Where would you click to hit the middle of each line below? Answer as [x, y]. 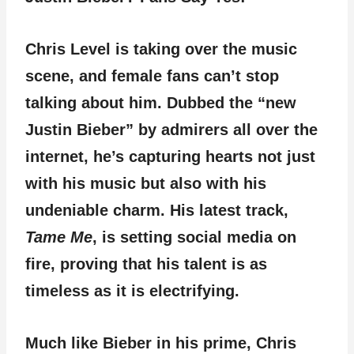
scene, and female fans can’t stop [152, 76]
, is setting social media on [194, 237]
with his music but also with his [146, 183]
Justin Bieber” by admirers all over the [171, 130]
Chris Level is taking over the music [161, 49]
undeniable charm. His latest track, [157, 210]
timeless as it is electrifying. [132, 291]
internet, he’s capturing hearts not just [170, 156]
